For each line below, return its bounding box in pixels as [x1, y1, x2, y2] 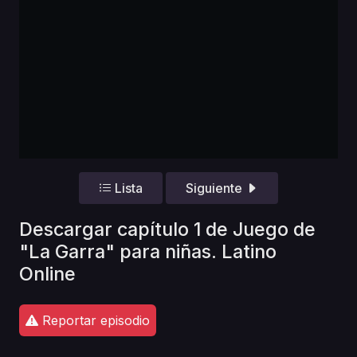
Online [19, 261, 76, 285]
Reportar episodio [38, 312, 150, 328]
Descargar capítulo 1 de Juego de [19, 217, 316, 241]
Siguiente [185, 180, 245, 197]
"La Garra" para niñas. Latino [19, 239, 277, 263]
